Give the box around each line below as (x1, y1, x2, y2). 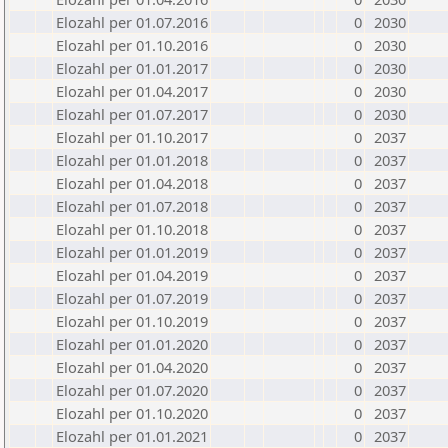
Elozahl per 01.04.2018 (56, 173, 208, 193)
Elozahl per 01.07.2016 (56, 12, 208, 32)
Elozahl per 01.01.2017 (56, 58, 208, 78)
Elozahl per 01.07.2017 (56, 104, 208, 124)
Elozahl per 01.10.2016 (56, 35, 208, 55)
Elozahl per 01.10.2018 (56, 219, 208, 239)
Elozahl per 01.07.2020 (56, 380, 208, 400)
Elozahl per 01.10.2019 (56, 311, 208, 331)
